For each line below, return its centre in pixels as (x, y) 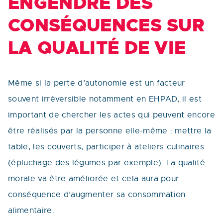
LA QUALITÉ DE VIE (97, 48)
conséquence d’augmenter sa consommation (97, 195)
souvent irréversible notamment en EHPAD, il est (105, 99)
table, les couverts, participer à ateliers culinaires (106, 147)
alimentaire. (33, 211)
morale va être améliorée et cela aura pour (94, 179)
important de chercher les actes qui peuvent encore (112, 115)
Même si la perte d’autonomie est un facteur (97, 83)
